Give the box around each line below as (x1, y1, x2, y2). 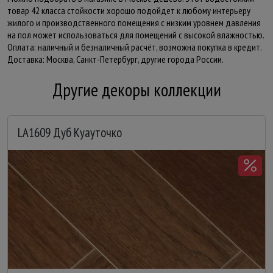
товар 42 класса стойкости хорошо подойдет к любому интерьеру (7, 4, 250, 16)
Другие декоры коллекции (52, 79, 221, 101)
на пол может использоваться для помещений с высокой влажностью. (7, 29, 264, 41)
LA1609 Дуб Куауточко (18, 124, 122, 141)
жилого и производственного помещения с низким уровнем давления (7, 16, 261, 29)
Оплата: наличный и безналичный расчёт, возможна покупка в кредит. (7, 41, 261, 53)
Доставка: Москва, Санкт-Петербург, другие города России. (7, 53, 224, 65)
